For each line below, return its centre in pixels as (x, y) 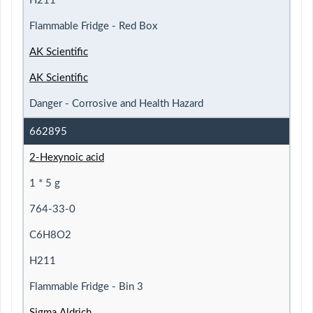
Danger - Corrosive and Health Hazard (116, 103)
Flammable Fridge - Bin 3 (86, 286)
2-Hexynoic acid (67, 157)
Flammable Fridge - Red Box (93, 26)
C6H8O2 (50, 235)
